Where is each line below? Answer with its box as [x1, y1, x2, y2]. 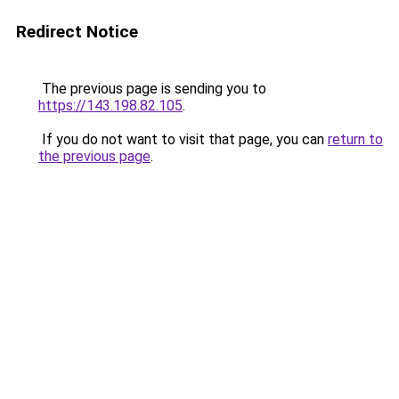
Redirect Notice [16, 21, 138, 42]
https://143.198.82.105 [38, 97, 183, 114]
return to [328, 131, 383, 148]
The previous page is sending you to [38, 80, 266, 97]
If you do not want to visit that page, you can [38, 131, 328, 148]
